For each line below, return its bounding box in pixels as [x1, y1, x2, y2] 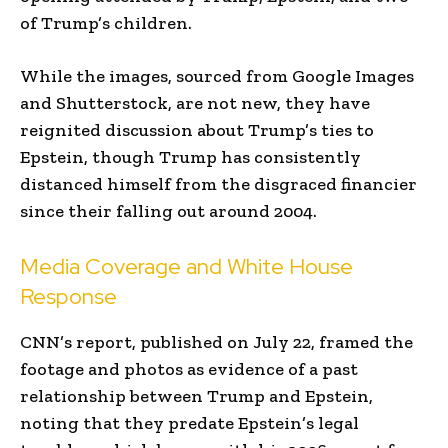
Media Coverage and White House [20, 251, 353, 281]
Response [20, 281, 117, 311]
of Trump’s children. [20, 11, 192, 34]
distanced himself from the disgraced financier [20, 172, 417, 195]
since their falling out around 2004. [20, 199, 317, 222]
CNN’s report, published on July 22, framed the [20, 330, 413, 353]
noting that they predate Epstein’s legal [20, 411, 359, 434]
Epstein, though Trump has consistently [20, 145, 361, 168]
